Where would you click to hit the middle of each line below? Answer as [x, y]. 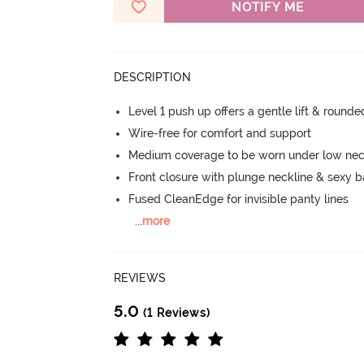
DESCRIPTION [153, 77]
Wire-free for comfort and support [220, 133]
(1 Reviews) [175, 312]
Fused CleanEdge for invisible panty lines [239, 199]
